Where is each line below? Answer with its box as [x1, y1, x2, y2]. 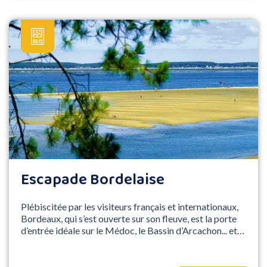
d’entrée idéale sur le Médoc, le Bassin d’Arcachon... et [21, 225, 237, 237]
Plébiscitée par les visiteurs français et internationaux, [21, 201, 238, 213]
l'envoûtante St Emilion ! [21, 237, 118, 249]
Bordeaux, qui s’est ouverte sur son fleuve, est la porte [21, 213, 237, 225]
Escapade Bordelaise [21, 167, 164, 193]
